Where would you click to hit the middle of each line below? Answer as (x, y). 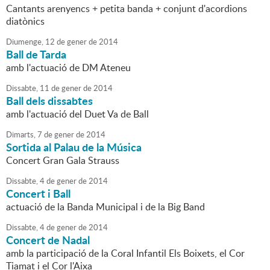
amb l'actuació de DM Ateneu (68, 68)
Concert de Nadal (48, 240)
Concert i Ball (38, 194)
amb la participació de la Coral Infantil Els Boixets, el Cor (125, 253)
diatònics (25, 21)
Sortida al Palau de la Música (74, 147)
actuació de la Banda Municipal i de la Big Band (105, 207)
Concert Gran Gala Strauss (63, 161)
